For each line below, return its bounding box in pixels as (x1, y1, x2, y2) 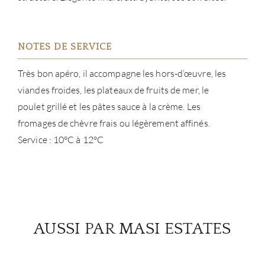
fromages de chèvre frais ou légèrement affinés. (18, 117, 210, 129)
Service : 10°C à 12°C (18, 134, 104, 146)
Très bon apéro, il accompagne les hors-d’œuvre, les (18, 67, 227, 79)
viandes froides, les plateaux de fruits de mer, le (18, 84, 209, 96)
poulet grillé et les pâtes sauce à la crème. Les (18, 101, 201, 112)
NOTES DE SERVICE (18, 41, 112, 52)
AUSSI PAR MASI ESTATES (34, 219, 231, 238)
